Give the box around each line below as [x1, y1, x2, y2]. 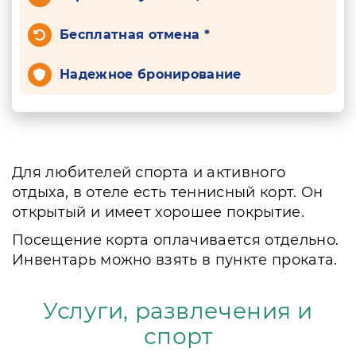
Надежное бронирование [60, 67, 242, 82]
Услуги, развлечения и [43, 297, 313, 324]
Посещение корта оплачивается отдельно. [12, 231, 339, 249]
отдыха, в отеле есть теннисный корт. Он [12, 184, 323, 201]
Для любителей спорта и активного [12, 164, 286, 181]
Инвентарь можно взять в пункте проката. [12, 251, 338, 269]
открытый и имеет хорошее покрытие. [12, 203, 304, 221]
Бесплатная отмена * [60, 27, 211, 42]
